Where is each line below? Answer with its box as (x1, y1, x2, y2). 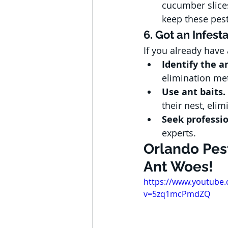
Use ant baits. (162, 85, 225, 98)
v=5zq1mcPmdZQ (144, 188, 210, 199)
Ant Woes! (144, 158, 213, 175)
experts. (162, 127, 196, 139)
